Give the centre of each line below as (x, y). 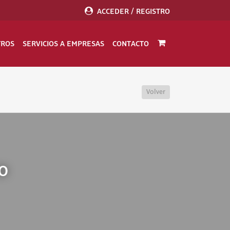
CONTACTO (131, 44)
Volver (156, 92)
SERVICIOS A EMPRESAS (63, 44)
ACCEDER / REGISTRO (133, 11)
